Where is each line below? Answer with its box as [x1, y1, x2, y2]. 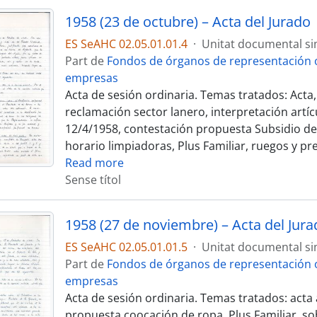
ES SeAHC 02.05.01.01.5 [64, 239, 188, 255]
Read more [64, 155, 124, 171]
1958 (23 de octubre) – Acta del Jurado [64, 12, 311, 31]
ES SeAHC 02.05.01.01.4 [64, 36, 188, 52]
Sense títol [64, 172, 121, 188]
